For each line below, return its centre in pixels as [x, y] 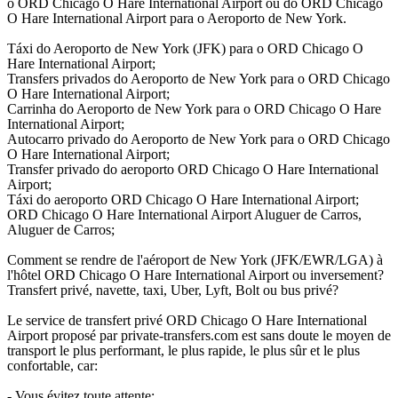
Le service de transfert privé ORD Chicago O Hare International [187, 321]
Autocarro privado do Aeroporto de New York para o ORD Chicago [199, 139]
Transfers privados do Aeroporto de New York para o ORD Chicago [199, 79]
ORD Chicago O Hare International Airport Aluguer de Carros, [184, 215]
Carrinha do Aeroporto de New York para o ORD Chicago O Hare [194, 109]
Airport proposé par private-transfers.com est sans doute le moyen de [199, 336]
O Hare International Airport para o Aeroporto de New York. [177, 19]
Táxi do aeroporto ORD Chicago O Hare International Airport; [183, 200]
